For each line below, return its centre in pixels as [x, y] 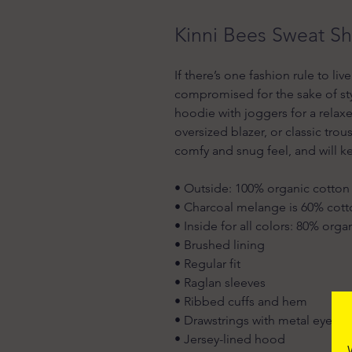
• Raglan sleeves [220, 282]
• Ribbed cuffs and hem [241, 301]
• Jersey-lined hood [230, 339]
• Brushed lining [220, 245]
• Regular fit [207, 264]
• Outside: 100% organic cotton [262, 188]
